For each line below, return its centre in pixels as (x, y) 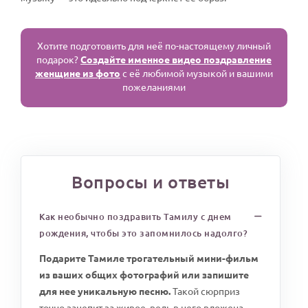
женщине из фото (78, 73)
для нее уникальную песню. (105, 291)
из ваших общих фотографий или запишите (144, 275)
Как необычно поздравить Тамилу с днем (135, 217)
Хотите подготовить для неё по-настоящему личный (154, 45)
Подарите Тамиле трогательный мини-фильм (149, 258)
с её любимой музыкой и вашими (197, 73)
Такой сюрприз (205, 291)
